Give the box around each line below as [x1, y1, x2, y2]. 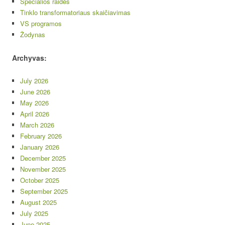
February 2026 [20, 131, 62, 141]
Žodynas [20, 29, 45, 39]
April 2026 [20, 108, 49, 119]
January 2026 [20, 142, 59, 152]
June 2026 [20, 86, 50, 96]
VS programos [20, 18, 62, 28]
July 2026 [20, 75, 48, 85]
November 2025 [20, 164, 66, 174]
